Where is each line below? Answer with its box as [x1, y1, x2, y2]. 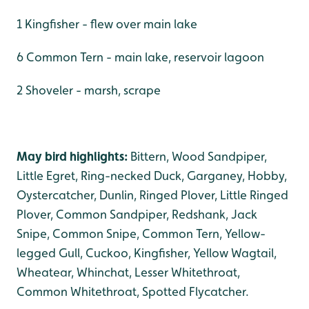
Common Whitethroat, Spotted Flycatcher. [17, 284, 249, 299]
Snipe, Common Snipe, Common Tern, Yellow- [17, 226, 266, 241]
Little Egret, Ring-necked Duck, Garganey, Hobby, [17, 168, 287, 183]
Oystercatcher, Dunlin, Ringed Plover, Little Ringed [17, 188, 288, 202]
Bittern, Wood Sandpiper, [128, 149, 267, 163]
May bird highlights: [17, 149, 128, 163]
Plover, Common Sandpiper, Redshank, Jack [17, 207, 257, 221]
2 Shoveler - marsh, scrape [17, 83, 161, 97]
